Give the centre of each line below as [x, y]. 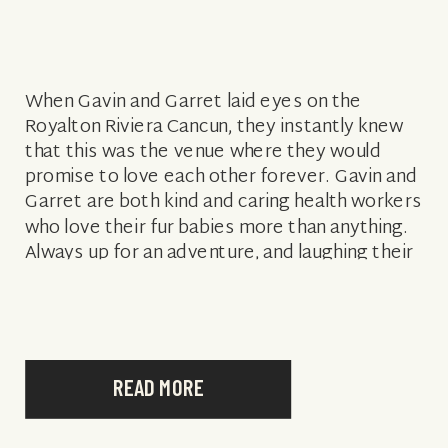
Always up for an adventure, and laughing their [219, 253]
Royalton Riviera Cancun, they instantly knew [214, 127]
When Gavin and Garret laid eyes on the [193, 102]
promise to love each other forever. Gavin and [221, 177]
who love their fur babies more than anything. [217, 228]
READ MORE [158, 387]
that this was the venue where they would [203, 152]
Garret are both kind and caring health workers [223, 203]
